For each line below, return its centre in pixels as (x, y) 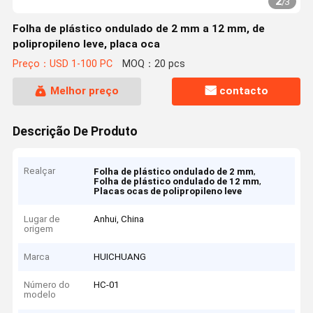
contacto (244, 91)
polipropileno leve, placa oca (86, 44)
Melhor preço (84, 91)
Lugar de (42, 219)
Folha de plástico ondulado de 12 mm (177, 182)
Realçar (40, 171)
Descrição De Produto (75, 131)
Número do (47, 285)
